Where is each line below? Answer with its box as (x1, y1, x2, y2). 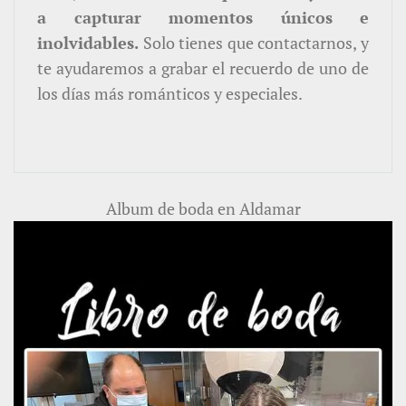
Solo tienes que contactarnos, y (139, 32, 369, 54)
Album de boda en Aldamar (105, 198, 301, 220)
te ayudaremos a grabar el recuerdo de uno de (37, 57, 369, 80)
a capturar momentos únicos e (37, 6, 369, 29)
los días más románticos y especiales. (37, 82, 303, 105)
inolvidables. (37, 32, 139, 54)
